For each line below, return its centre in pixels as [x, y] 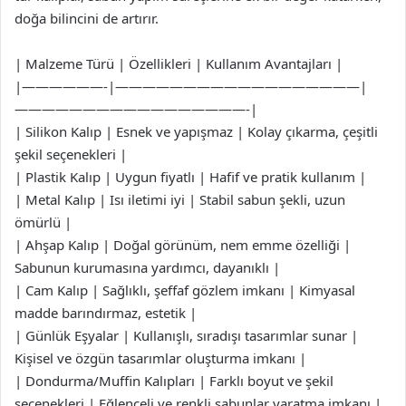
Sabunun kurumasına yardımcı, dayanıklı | [147, 267]
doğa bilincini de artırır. [87, 18]
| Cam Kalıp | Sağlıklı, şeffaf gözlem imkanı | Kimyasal [185, 290]
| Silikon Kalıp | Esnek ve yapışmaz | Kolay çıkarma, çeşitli [196, 131]
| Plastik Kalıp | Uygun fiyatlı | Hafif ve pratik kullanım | [190, 177]
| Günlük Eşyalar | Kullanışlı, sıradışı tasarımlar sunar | [186, 335]
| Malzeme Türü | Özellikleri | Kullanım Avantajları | [179, 63]
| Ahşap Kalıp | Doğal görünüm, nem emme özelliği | [183, 245]
